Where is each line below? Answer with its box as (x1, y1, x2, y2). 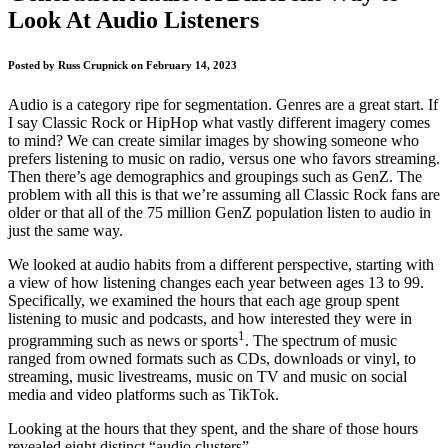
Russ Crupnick (58, 58, 128, 71)
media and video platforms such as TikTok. (8, 386, 279, 404)
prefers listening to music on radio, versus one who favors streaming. (8, 149, 440, 167)
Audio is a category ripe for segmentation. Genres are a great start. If (8, 95, 438, 113)
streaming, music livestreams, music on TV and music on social (8, 368, 407, 386)
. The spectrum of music (245, 332, 397, 350)
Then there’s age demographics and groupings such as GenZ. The (8, 167, 422, 185)
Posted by (8, 58, 58, 71)
